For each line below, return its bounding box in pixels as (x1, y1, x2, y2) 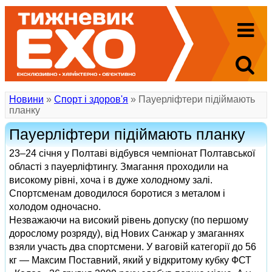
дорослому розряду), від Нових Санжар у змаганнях (9, 228, 244, 239)
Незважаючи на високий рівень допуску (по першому (9, 215, 248, 225)
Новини (9, 94, 44, 104)
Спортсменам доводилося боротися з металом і (9, 188, 225, 199)
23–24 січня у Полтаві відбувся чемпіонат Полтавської (9, 148, 255, 158)
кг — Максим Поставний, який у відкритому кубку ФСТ (9, 255, 251, 265)
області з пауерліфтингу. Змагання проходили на (9, 161, 228, 172)
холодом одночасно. (9, 202, 101, 212)
